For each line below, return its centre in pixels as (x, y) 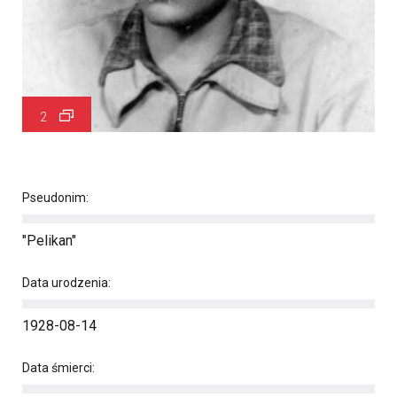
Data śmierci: (58, 368)
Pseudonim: (55, 198)
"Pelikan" (49, 241)
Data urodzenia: (66, 283)
